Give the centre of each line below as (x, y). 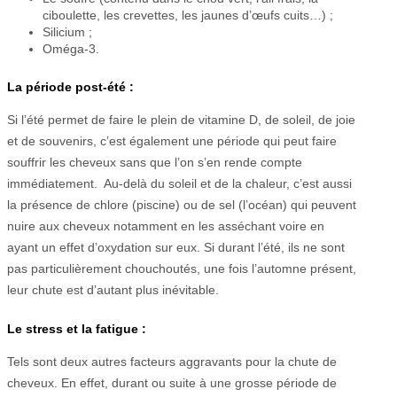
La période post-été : (70, 86)
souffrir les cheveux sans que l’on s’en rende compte (155, 162)
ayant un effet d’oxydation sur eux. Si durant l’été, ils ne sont (176, 247)
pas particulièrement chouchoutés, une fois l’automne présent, (182, 268)
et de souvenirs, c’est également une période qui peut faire (172, 140)
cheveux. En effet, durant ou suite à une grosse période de (172, 383)
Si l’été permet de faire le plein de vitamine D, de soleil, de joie (181, 119)
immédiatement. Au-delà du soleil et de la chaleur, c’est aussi (179, 183)
